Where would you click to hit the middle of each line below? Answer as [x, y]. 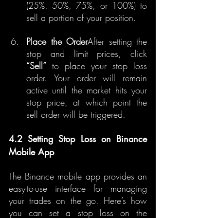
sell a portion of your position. [81, 18]
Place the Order [57, 41]
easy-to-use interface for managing [78, 188]
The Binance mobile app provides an [78, 176]
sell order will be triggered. [76, 114]
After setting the [117, 41]
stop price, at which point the [87, 102]
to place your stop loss [97, 66]
